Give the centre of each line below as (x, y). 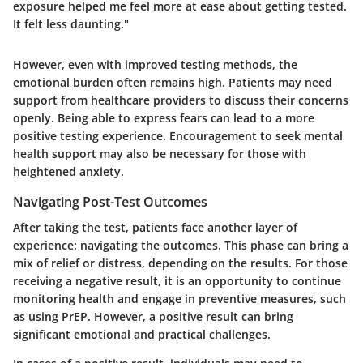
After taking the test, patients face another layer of (155, 227)
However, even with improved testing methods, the (155, 64)
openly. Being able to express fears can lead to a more (164, 117)
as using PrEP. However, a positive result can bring (153, 316)
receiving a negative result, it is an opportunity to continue (177, 280)
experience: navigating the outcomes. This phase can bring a (181, 245)
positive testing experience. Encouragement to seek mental (178, 135)
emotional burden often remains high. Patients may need (173, 82)
